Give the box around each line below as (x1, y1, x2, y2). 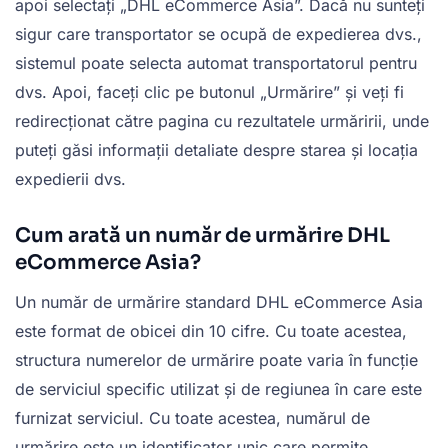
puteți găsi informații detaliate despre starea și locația (15, 139, 418, 160)
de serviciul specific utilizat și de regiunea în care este (15, 378, 422, 399)
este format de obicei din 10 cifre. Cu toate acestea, (15, 320, 407, 341)
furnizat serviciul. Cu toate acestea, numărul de (15, 407, 370, 428)
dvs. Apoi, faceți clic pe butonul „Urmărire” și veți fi (15, 81, 404, 102)
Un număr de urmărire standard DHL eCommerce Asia (15, 291, 423, 312)
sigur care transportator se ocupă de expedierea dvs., (15, 23, 422, 44)
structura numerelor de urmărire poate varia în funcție (15, 349, 418, 370)
